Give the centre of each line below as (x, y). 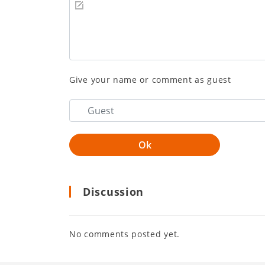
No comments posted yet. (125, 234)
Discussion (113, 191)
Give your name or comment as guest (150, 79)
